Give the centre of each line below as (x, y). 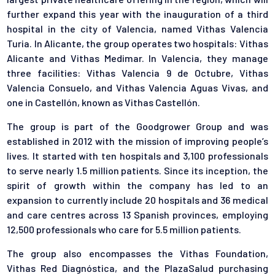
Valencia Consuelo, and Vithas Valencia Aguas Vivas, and (137, 88)
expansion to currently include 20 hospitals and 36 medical (137, 200)
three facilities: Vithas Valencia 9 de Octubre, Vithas (137, 73)
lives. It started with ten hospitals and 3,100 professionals (137, 156)
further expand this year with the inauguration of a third (137, 14)
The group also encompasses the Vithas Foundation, (137, 254)
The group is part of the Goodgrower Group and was (137, 126)
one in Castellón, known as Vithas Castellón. (104, 103)
